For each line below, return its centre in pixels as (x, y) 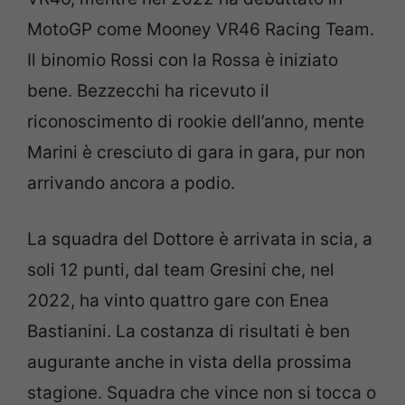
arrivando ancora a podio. (131, 183)
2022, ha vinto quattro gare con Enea (178, 301)
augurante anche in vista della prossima (189, 362)
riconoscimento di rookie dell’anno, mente (196, 121)
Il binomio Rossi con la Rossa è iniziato (183, 60)
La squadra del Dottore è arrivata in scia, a (200, 239)
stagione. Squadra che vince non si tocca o (202, 393)
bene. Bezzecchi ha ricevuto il (148, 90)
